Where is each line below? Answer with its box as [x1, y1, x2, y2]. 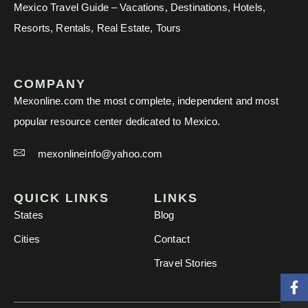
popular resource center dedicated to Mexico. [14, 115, 221, 128]
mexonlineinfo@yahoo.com [38, 148, 163, 160]
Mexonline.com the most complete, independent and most [14, 95, 278, 107]
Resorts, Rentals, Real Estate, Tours [14, 22, 181, 34]
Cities [14, 233, 40, 245]
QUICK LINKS [14, 191, 109, 206]
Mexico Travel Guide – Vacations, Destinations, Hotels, [14, 1, 266, 14]
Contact [154, 233, 190, 245]
